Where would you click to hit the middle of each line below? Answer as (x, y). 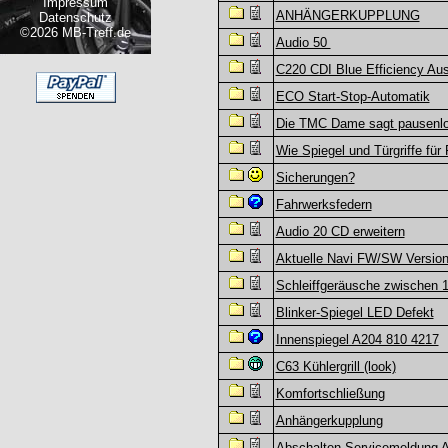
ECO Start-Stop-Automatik (352, 96)
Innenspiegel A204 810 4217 (357, 339)
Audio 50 (303, 42)
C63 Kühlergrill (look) (335, 366)
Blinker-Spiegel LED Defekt (354, 312)
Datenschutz (75, 17)
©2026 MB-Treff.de (75, 32)
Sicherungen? (315, 177)
